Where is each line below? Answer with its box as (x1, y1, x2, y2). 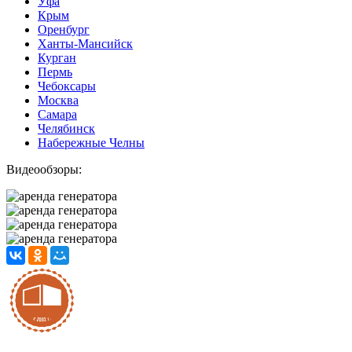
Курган (38, 50, 76, 64)
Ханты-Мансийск (38, 36, 133, 50)
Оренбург (38, 22, 90, 36)
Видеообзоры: (6, 162, 82, 176)
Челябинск (38, 121, 95, 135)
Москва (38, 93, 79, 107)
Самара (38, 107, 77, 121)
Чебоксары (38, 79, 96, 93)
